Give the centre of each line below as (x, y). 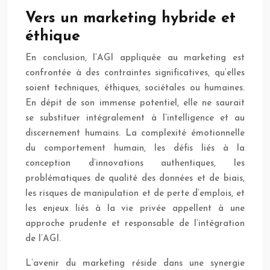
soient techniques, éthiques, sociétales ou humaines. (135, 89)
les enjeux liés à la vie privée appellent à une (135, 209)
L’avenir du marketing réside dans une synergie (135, 264)
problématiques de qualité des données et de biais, (135, 179)
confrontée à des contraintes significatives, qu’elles (135, 74)
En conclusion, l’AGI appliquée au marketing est (135, 58)
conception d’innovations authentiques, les (135, 164)
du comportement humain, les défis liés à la (135, 149)
